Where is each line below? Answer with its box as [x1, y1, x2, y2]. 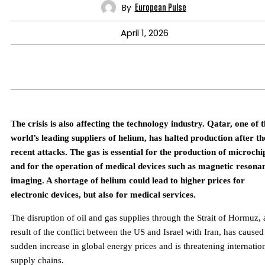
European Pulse [134, 2, 186, 12]
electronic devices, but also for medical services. [11, 190, 196, 200]
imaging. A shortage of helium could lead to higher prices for [11, 176, 245, 186]
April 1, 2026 [120, 27, 169, 40]
